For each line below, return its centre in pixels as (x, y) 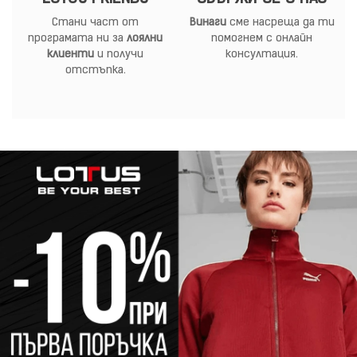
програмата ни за (77, 39)
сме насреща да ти (280, 23)
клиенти (71, 55)
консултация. (262, 55)
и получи (119, 55)
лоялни (145, 39)
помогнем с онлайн (262, 39)
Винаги (208, 23)
